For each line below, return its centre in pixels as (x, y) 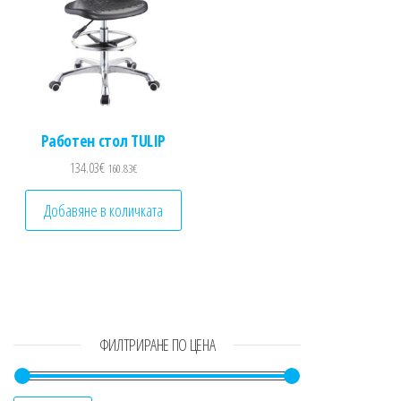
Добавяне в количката (103, 211)
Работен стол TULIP (103, 140)
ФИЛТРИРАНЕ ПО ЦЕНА (157, 345)
